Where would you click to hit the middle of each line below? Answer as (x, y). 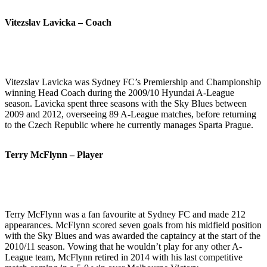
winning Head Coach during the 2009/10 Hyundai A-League (119, 93)
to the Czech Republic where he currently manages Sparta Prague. (129, 125)
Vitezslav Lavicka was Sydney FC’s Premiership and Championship (133, 82)
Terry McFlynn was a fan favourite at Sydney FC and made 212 (125, 215)
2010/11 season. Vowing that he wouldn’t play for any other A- (123, 247)
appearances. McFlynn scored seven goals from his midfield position (133, 225)
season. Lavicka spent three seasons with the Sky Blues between (126, 104)
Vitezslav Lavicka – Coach (58, 23)
